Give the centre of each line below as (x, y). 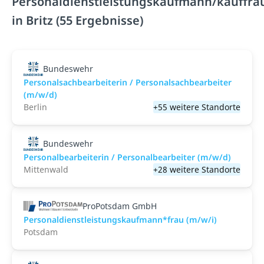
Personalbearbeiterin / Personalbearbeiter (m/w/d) (127, 157)
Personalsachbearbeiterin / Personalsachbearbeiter (128, 82)
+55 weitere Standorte (197, 107)
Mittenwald (46, 169)
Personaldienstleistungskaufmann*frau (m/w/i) (120, 220)
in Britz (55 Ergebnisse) (77, 20)
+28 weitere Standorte (197, 169)
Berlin (35, 107)
